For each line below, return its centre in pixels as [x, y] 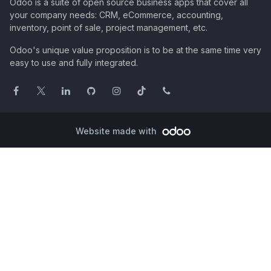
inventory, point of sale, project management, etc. [109, 28]
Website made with [117, 131]
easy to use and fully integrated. [74, 63]
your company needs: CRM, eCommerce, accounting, [116, 15]
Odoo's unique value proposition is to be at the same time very [135, 50]
